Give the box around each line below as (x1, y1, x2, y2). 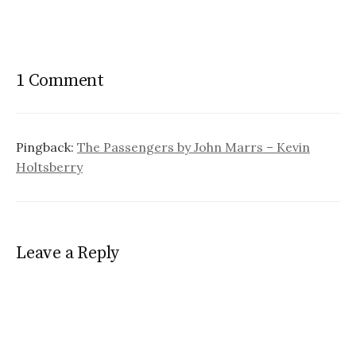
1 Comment (16, 69, 105, 91)
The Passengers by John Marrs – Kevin (77, 138, 310, 155)
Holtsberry (16, 158, 83, 175)
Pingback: (16, 138, 77, 155)
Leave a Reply (16, 242, 120, 264)
